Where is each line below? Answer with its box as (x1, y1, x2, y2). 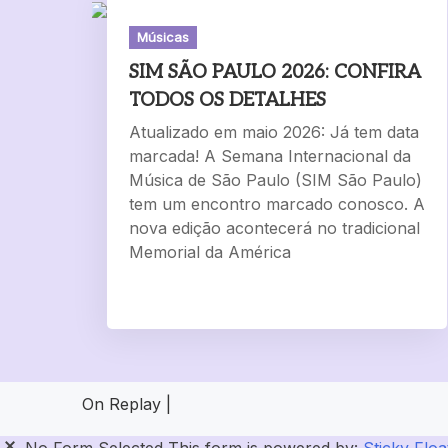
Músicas (136, 29, 189, 46)
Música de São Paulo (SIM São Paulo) (128, 170, 422, 191)
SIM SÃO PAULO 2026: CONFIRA (128, 61, 421, 85)
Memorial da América (128, 242, 291, 263)
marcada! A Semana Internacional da (128, 146, 411, 167)
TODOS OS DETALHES (128, 89, 326, 113)
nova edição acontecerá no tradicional (128, 218, 420, 239)
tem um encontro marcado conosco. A (128, 194, 425, 215)
